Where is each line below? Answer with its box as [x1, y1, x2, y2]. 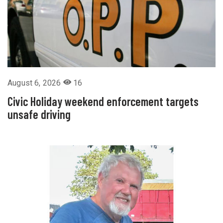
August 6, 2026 [7, 78, 63, 88]
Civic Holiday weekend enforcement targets [7, 94, 199, 109]
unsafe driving [7, 107, 71, 122]
